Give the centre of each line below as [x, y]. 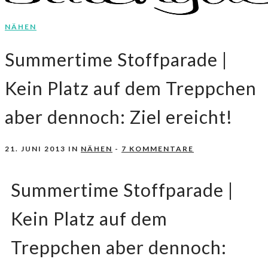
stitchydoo [40, 41]
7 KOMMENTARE [158, 149]
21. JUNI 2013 [35, 149]
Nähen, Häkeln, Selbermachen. [67, 35]
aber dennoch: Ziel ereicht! [119, 117]
